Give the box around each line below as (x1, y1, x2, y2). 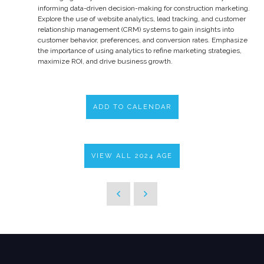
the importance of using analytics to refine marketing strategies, (38, 46, 242, 55)
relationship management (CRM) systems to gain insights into (38, 25, 234, 34)
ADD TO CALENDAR (93, 103, 171, 111)
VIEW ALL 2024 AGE (91, 151, 173, 160)
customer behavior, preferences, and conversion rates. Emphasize (38, 35, 247, 44)
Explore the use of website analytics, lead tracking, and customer (38, 14, 246, 23)
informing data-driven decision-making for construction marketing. (38, 4, 250, 12)
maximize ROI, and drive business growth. (38, 57, 173, 65)
